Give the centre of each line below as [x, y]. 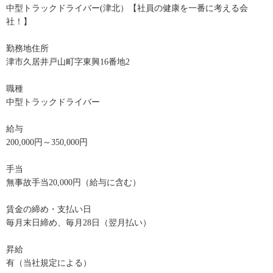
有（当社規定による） [49, 263]
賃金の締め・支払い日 [49, 210]
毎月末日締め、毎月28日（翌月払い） [79, 223]
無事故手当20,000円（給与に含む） [73, 183]
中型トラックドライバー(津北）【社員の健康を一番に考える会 [127, 9]
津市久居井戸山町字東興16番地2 [68, 62]
